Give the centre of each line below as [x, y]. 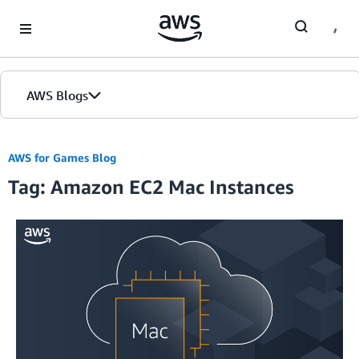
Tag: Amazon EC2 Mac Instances [151, 187]
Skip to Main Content [61, 16]
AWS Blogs [57, 95]
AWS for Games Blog [62, 157]
